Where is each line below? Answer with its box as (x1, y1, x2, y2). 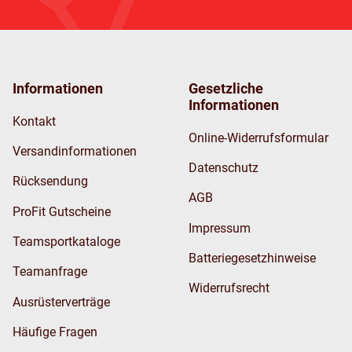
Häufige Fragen (13, 324, 97, 340)
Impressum (189, 220, 251, 236)
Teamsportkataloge (13, 233, 120, 249)
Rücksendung (13, 174, 88, 189)
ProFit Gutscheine (13, 203, 111, 219)
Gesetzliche (189, 80, 263, 97)
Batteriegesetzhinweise (189, 250, 316, 266)
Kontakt (13, 113, 56, 129)
